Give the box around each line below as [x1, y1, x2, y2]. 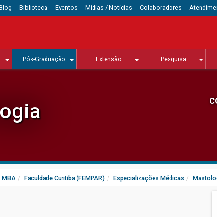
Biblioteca [19, 4, 48, 11]
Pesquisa [160, 55, 186, 63]
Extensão [95, 55, 122, 63]
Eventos [55, 4, 78, 11]
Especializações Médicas [113, 174, 184, 182]
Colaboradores [140, 4, 182, 11]
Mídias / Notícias [85, 4, 133, 11]
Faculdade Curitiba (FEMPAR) [24, 174, 105, 182]
